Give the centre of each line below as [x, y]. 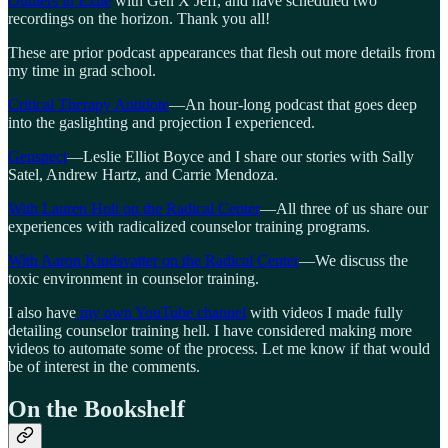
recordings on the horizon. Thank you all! [139, 18]
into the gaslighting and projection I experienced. [161, 122]
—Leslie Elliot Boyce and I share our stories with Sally [240, 156]
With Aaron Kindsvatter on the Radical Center [153, 260]
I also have [42, 312]
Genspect [37, 156]
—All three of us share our [344, 208]
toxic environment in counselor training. [133, 278]
